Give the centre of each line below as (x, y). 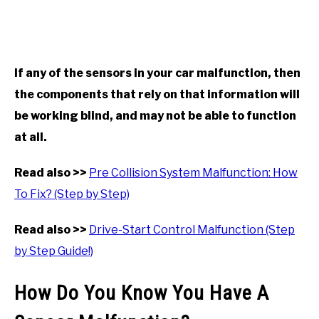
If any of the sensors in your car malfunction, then (157, 73)
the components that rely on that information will (157, 95)
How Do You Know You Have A (142, 293)
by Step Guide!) (54, 251)
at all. (31, 137)
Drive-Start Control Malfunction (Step (192, 230)
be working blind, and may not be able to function (155, 116)
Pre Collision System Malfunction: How (193, 173)
